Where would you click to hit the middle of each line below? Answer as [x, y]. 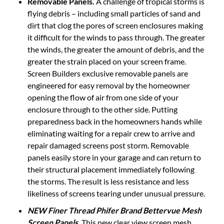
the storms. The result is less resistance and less [108, 176]
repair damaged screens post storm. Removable [108, 140]
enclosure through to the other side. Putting [102, 104]
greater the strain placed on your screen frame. [107, 56]
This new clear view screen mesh [136, 217]
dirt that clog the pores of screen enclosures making [115, 20]
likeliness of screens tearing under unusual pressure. [116, 188]
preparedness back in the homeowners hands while [115, 116]
